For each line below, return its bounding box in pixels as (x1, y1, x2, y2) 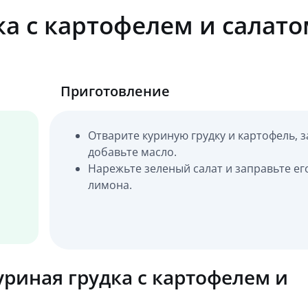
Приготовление (60, 82, 170, 100)
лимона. (88, 177, 133, 192)
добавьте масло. (88, 144, 177, 159)
